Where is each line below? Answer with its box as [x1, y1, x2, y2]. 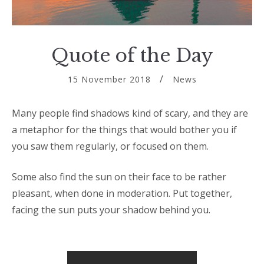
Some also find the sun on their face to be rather [12, 170, 226, 183]
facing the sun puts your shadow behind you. [12, 203, 210, 216]
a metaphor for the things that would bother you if [12, 123, 237, 136]
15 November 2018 [67, 73, 151, 85]
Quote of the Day [51, 44, 213, 67]
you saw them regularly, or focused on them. [12, 139, 209, 153]
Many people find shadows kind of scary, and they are [12, 106, 248, 120]
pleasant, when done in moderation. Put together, [12, 186, 232, 200]
